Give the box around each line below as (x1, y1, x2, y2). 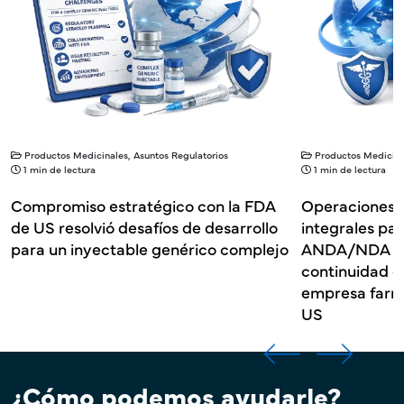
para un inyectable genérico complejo (11, 236, 289, 260)
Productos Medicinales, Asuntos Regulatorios (24, 147, 228, 161)
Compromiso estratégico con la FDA (11, 193, 275, 216)
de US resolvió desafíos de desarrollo (11, 215, 278, 238)
